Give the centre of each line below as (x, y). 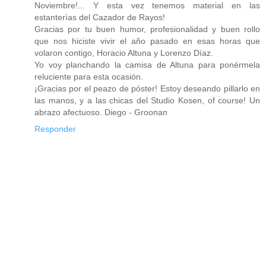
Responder (55, 129)
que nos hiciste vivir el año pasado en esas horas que (147, 41)
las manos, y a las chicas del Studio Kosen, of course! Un (147, 101)
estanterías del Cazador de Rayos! (100, 18)
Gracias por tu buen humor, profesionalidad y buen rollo (147, 29)
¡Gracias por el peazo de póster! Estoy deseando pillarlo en (147, 89)
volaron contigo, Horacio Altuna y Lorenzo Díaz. (124, 53)
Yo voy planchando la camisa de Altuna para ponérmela (147, 65)
